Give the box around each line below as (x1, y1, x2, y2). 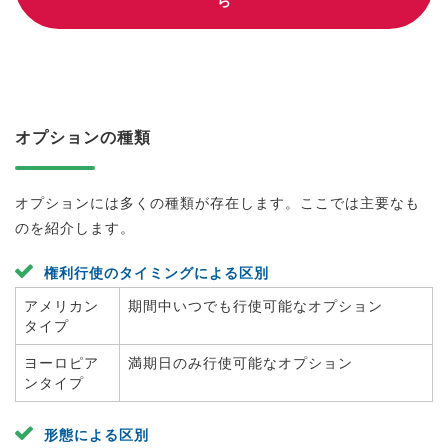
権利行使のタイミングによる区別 (44, 264, 269, 282)
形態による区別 (44, 426, 149, 444)
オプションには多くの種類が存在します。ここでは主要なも (15, 194, 420, 212)
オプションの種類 (15, 127, 151, 148)
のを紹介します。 (15, 219, 135, 237)
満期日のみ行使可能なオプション (128, 354, 353, 372)
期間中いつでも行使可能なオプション (128, 297, 383, 315)
